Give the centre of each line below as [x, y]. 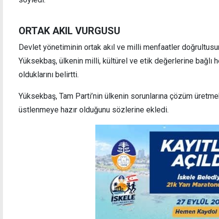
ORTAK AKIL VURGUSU [69, 31]
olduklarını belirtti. [49, 74]
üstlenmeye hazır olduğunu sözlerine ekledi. [94, 109]
